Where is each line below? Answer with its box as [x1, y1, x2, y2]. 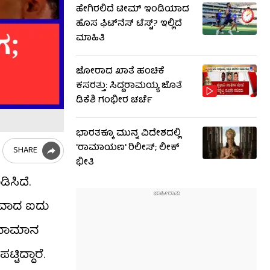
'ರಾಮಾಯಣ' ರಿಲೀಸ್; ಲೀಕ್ [76, 140, 180, 156]
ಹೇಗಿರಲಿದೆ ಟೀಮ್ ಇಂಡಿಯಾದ [76, 2, 189, 17]
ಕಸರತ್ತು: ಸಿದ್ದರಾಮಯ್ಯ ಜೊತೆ [76, 78, 182, 94]
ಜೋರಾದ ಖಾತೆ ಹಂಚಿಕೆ [76, 64, 165, 80]
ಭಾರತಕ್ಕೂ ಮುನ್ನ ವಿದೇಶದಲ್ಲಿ [76, 126, 181, 142]
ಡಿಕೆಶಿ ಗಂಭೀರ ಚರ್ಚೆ [76, 93, 152, 108]
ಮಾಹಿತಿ [76, 31, 105, 46]
